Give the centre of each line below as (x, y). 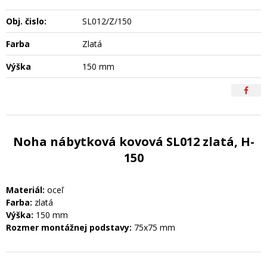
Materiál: (27, 190)
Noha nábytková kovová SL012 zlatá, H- (133, 141)
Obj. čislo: (26, 21)
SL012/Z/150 (107, 21)
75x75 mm (153, 227)
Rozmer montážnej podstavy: (69, 227)
